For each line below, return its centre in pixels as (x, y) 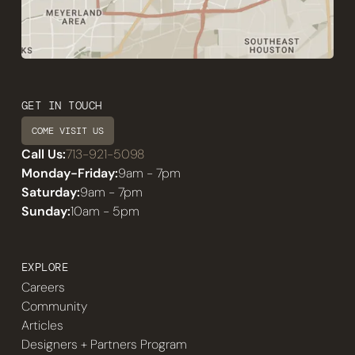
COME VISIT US (68, 130)
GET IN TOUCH (61, 105)
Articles (42, 326)
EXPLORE (45, 267)
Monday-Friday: (69, 173)
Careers (43, 288)
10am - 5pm (105, 211)
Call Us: (43, 154)
